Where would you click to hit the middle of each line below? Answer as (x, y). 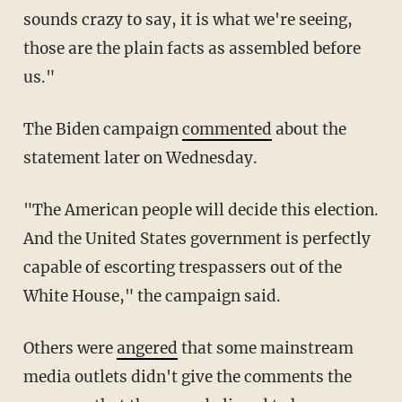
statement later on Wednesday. (140, 157)
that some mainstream (265, 348)
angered (147, 348)
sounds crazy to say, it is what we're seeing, (188, 19)
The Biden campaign (108, 129)
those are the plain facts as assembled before (192, 48)
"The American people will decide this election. (33, 210)
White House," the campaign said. (152, 296)
